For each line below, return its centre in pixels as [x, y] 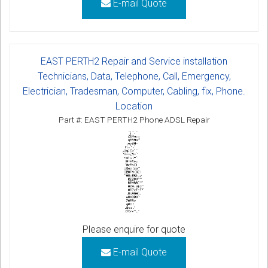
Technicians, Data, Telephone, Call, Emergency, [134, 77]
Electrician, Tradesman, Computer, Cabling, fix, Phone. [134, 92]
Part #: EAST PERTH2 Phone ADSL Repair [134, 120]
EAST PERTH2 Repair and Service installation [134, 62]
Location [134, 106]
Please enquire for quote [134, 229]
